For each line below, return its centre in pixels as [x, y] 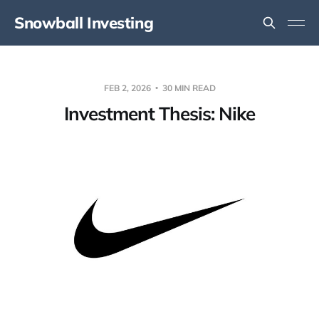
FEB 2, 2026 [128, 88]
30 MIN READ [188, 88]
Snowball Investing [84, 23]
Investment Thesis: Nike [159, 114]
